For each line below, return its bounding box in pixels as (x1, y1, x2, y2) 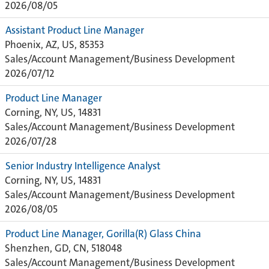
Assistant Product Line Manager (5, 23, 144, 37)
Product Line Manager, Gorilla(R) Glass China (5, 227, 201, 240)
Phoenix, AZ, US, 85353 (5, 38, 104, 51)
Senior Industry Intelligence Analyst (5, 159, 160, 172)
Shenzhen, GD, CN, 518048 (5, 241, 122, 255)
